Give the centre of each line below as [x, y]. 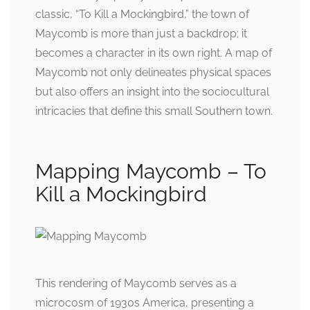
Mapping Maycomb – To [151, 171]
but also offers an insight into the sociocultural [152, 92]
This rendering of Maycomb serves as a [136, 283]
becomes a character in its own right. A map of [154, 53]
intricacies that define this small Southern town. [154, 111]
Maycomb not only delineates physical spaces [153, 72]
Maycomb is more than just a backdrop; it [141, 34]
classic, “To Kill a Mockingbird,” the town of [142, 14]
